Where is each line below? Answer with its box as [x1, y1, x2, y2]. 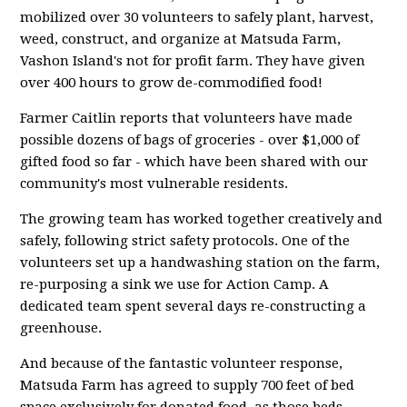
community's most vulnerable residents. [20, 175, 289, 192]
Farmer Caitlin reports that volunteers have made [20, 110, 353, 126]
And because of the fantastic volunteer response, [20, 355, 343, 372]
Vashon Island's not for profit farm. [20, 53, 257, 69]
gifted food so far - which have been [20, 154, 262, 170]
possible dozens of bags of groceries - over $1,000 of [20, 132, 360, 148]
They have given [256, 53, 366, 69]
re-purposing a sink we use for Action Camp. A [20, 276, 330, 293]
